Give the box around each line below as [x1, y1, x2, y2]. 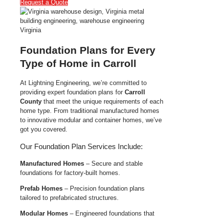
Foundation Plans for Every [20, 44, 155, 56]
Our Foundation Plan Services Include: [20, 142, 143, 151]
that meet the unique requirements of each [42, 97, 163, 105]
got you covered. [20, 125, 67, 133]
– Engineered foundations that [68, 209, 154, 217]
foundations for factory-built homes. [20, 169, 120, 176]
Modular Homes [20, 209, 68, 217]
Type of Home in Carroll [20, 57, 136, 69]
